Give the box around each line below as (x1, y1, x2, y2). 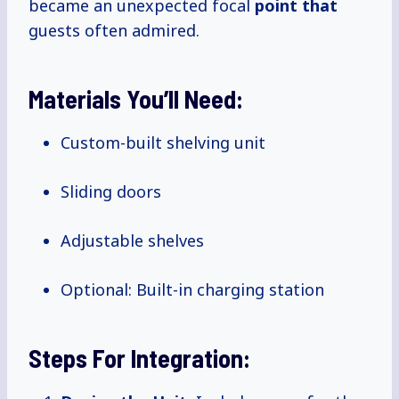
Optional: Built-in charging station (61, 279, 324, 301)
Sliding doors (61, 181, 161, 203)
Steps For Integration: (28, 343, 250, 374)
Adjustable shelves (61, 230, 204, 252)
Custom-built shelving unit (61, 132, 265, 154)
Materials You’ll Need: (28, 84, 243, 115)
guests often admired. (28, 20, 199, 42)
